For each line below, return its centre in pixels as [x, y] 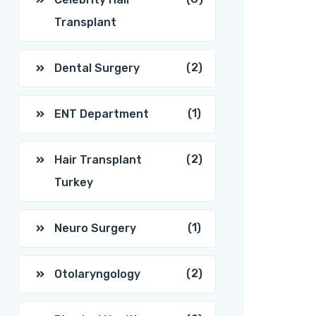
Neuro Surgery [95, 228]
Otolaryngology [97, 274]
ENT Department [102, 114]
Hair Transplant [98, 160]
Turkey [74, 182]
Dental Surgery [97, 68]
